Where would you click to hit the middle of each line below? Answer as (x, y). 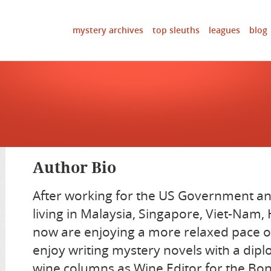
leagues (224, 30)
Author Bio (74, 168)
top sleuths (176, 30)
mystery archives (108, 30)
